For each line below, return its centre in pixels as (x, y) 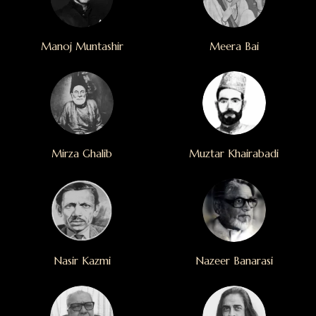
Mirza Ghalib (82, 153)
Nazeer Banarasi (234, 260)
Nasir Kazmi (82, 260)
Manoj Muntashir (82, 46)
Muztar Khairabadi (234, 153)
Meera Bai (234, 46)
